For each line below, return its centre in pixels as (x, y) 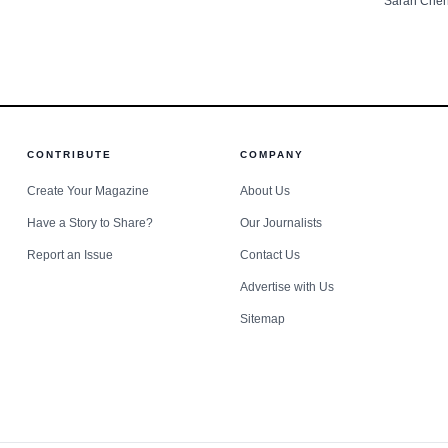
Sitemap (262, 318)
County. (408, 34)
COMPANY (271, 154)
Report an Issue (69, 254)
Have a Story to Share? (89, 222)
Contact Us (269, 254)
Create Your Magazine (87, 190)
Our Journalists (280, 222)
